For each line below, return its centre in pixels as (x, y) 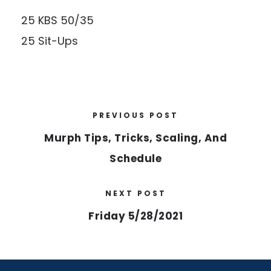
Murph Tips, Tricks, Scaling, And (135, 138)
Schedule (135, 158)
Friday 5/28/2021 (135, 216)
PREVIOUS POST (135, 115)
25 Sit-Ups (50, 41)
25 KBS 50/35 (57, 20)
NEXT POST (135, 193)
